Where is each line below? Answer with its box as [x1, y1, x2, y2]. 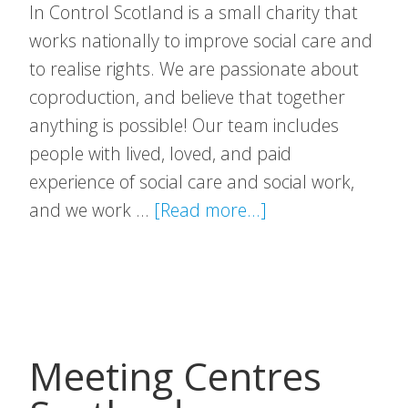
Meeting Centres [29, 350, 321, 402]
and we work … [29, 198, 154, 222]
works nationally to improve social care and [29, 28, 372, 53]
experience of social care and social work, [29, 169, 354, 194]
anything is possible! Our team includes [29, 113, 339, 138]
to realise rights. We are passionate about [29, 56, 359, 81]
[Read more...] [154, 198, 267, 222]
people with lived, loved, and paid [29, 141, 291, 166]
